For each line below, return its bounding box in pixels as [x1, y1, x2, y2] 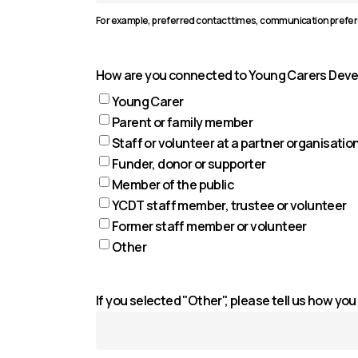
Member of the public [112, 176, 233, 193]
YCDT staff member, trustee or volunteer [112, 197, 347, 214]
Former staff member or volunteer [112, 217, 307, 235]
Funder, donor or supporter [112, 155, 266, 173]
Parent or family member [112, 113, 253, 131]
